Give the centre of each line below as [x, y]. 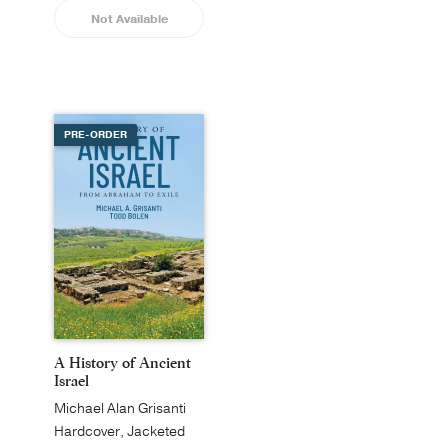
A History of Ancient [122, 362]
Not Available [129, 19]
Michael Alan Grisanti [120, 408]
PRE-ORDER [95, 135]
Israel [71, 380]
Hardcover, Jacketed [119, 431]
